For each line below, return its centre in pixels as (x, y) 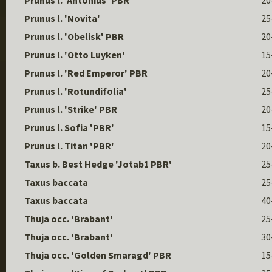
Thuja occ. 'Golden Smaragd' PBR (98, 255)
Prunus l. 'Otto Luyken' (75, 55)
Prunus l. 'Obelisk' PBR (74, 36)
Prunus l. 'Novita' (62, 18)
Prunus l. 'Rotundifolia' (76, 91)
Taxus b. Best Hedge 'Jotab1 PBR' (98, 164)
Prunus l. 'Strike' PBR (71, 109)
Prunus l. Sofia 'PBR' (69, 127)
